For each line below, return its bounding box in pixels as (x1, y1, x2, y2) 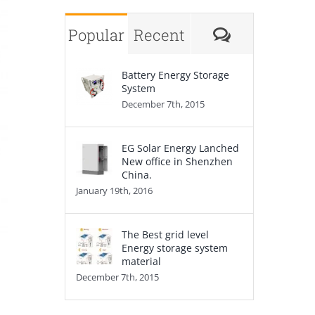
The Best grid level (121, 227, 209, 241)
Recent (133, 24, 185, 45)
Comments (230, 23, 310, 44)
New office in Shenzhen (121, 154, 233, 168)
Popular (68, 24, 125, 45)
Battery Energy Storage (121, 67, 229, 82)
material (121, 254, 161, 268)
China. (121, 167, 152, 181)
